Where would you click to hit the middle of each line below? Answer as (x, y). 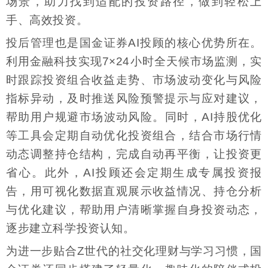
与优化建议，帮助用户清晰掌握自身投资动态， (134, 210)
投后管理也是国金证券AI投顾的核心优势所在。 (134, 43)
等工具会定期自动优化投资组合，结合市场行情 (134, 136)
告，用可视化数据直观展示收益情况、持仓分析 (134, 191)
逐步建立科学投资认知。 (71, 229)
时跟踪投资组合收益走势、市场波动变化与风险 (134, 80)
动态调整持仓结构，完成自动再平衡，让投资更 (134, 154)
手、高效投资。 (47, 20)
